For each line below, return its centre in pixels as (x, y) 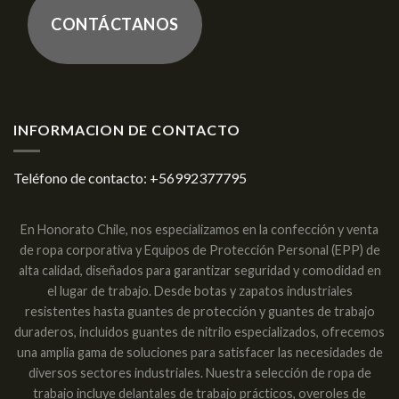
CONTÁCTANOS (114, 24)
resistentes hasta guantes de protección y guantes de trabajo (199, 312)
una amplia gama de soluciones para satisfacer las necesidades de (199, 353)
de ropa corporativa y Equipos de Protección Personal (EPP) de (199, 250)
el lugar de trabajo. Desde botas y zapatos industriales (199, 291)
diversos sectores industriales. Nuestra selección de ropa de (199, 373)
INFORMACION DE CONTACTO (127, 129)
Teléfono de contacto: (81, 178)
